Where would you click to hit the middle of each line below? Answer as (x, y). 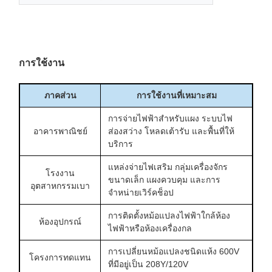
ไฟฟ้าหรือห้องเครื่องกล (150, 228)
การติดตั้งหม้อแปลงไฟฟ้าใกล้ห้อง (169, 215)
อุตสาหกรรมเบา (60, 185)
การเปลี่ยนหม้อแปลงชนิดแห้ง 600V (174, 251)
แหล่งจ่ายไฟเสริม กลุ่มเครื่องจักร (168, 167)
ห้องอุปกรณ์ (60, 221)
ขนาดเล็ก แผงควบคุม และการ (164, 179)
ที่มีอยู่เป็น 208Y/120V (148, 264)
